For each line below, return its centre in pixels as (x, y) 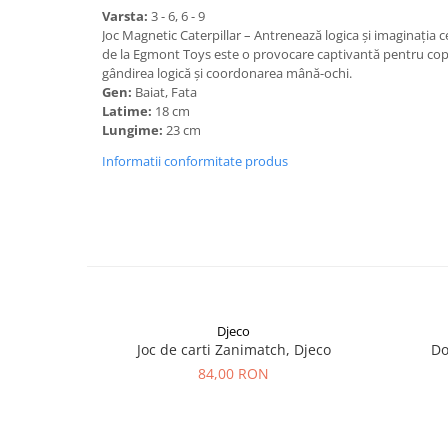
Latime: (128, 110)
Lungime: (134, 129)
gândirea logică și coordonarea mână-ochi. (227, 72)
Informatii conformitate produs (195, 160)
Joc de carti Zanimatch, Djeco (233, 349)
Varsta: (126, 15)
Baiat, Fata (167, 91)
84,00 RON (233, 373)
